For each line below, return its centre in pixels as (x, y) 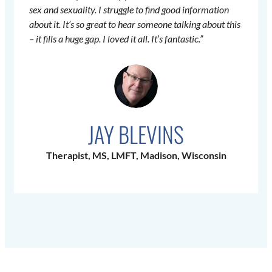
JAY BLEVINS (136, 134)
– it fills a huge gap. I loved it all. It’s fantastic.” (116, 39)
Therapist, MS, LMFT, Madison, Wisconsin (136, 155)
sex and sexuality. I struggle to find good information (129, 10)
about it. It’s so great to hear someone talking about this (135, 24)
